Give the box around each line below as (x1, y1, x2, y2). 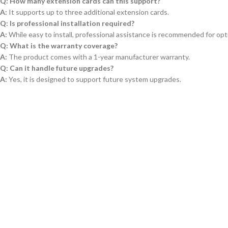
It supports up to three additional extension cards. (7, 8, 169, 16)
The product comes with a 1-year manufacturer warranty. (7, 52, 190, 61)
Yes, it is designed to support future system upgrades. (7, 75, 181, 83)
